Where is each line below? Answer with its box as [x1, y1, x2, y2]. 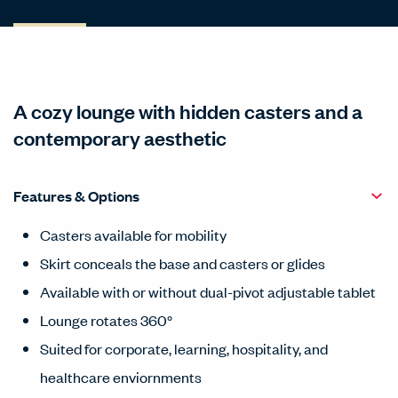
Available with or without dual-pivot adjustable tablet [40, 282, 376, 301]
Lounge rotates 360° [40, 310, 172, 330]
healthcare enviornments [40, 367, 202, 386]
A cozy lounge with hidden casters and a [13, 98, 362, 123]
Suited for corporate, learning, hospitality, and [40, 338, 328, 358]
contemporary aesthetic [13, 124, 227, 150]
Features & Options [13, 186, 139, 206]
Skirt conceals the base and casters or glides [40, 253, 325, 273]
